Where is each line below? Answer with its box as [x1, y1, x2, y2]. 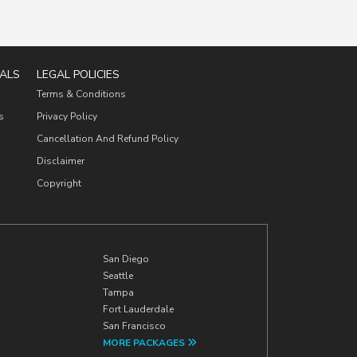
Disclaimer [36, 155, 84, 167]
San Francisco [102, 319, 166, 332]
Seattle [102, 269, 133, 282]
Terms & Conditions [36, 88, 126, 100]
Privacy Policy [36, 110, 97, 123]
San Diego [102, 252, 149, 265]
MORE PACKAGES [102, 335, 187, 349]
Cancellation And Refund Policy [36, 132, 178, 145]
